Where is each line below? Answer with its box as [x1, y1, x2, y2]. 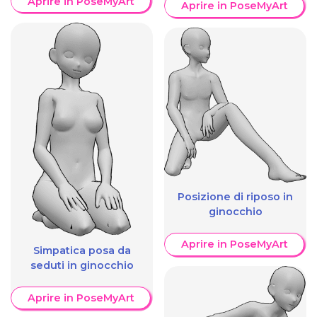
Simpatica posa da [33, 243, 131, 257]
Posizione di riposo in [178, 190, 293, 204]
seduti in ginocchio [30, 258, 134, 272]
